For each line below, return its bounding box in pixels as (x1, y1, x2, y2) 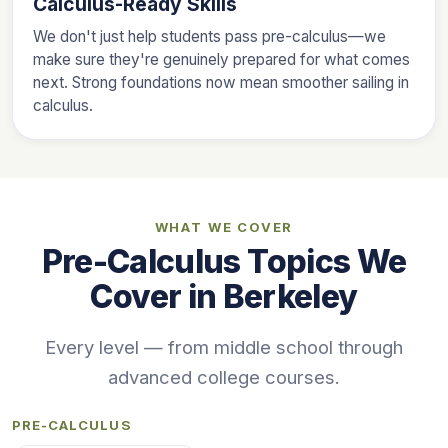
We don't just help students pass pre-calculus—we (33, 27, 386, 46)
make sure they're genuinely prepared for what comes (33, 50, 410, 69)
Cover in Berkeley (90, 277, 358, 316)
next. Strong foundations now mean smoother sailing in (33, 73, 409, 92)
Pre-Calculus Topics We (41, 242, 407, 281)
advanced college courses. (108, 366, 340, 388)
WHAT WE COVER (154, 219, 294, 235)
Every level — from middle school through (45, 336, 403, 358)
